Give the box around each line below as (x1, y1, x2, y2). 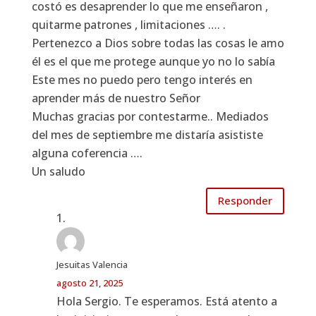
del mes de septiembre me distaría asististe (31, 126, 263, 142)
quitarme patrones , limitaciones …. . (31, 16, 226, 32)
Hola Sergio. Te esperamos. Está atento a (56, 293, 277, 309)
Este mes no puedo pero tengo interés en (31, 71, 253, 87)
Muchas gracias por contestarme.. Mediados (31, 108, 269, 124)
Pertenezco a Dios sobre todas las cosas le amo (31, 35, 284, 51)
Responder (218, 193, 273, 208)
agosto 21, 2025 (56, 276, 123, 289)
